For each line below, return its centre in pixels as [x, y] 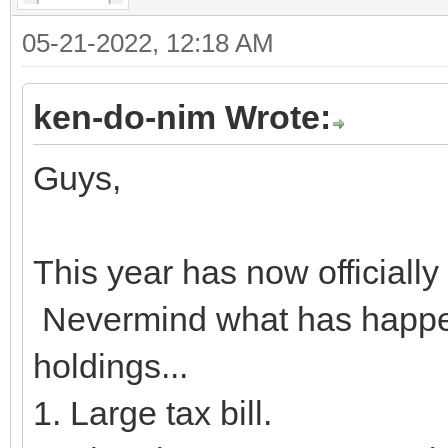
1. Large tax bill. [152, 412]
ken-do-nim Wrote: [182, 116]
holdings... [110, 365]
